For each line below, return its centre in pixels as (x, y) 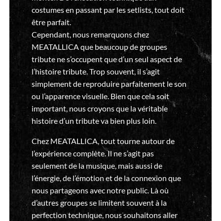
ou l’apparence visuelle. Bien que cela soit (100, 96)
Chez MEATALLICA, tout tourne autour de (103, 141)
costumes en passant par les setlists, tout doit (108, 10)
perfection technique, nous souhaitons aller (104, 215)
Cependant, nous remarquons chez (90, 34)
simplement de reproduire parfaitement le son (109, 84)
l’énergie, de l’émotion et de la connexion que (106, 178)
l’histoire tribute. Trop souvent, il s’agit (95, 71)
